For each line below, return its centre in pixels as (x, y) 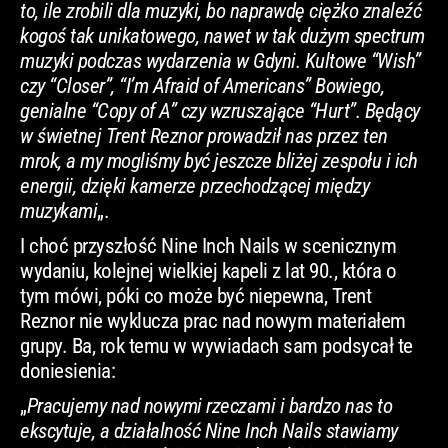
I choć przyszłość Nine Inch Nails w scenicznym (208, 246)
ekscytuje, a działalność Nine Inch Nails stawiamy (209, 431)
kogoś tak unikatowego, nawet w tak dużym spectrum (222, 36)
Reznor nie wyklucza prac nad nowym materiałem (213, 321)
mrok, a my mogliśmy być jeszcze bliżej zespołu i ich (218, 161)
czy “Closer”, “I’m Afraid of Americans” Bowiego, (202, 86)
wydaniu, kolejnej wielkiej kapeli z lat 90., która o (208, 271)
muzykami (58, 211)
